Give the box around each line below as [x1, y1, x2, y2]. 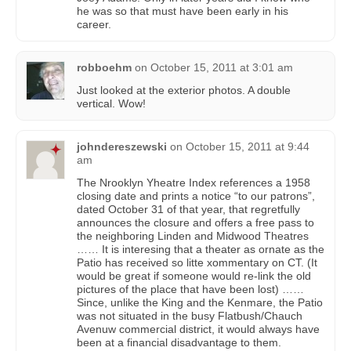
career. [77, 17, 111, 31]
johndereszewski [77, 139, 167, 153]
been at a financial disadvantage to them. [77, 335, 281, 349]
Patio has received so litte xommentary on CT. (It [77, 255, 317, 269]
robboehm [77, 60, 132, 74]
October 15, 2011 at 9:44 [186, 139, 309, 153]
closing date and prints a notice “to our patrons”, [77, 189, 315, 202]
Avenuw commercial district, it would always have [77, 322, 320, 335]
